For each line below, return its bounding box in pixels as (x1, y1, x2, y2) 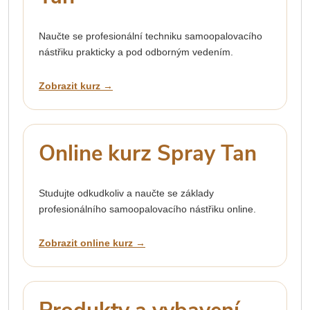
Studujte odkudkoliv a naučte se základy (39, 188, 214, 199)
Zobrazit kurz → (39, 80, 113, 92)
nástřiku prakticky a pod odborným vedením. (39, 46, 233, 58)
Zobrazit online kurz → (39, 237, 145, 249)
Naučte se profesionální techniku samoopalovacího (39, 30, 262, 42)
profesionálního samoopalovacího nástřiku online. (39, 203, 256, 215)
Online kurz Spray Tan (39, 139, 257, 169)
